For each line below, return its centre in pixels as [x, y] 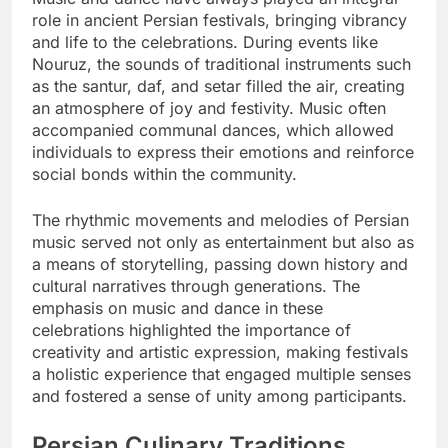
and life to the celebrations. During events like [205, 41]
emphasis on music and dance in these [177, 307]
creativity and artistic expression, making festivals [220, 351]
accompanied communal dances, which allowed [213, 129]
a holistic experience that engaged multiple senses [221, 373]
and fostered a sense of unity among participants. [219, 395]
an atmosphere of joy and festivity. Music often [209, 107]
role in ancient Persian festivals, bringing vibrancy [219, 19]
